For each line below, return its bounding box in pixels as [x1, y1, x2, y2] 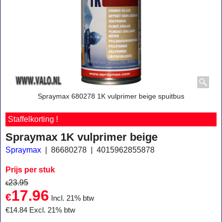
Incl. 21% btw [51, 194, 94, 203]
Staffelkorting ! [8, 115, 58, 123]
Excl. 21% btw [29, 206, 75, 215]
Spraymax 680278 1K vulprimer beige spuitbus [38, 92, 184, 100]
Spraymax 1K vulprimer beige [5, 130, 158, 143]
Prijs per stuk [5, 165, 55, 174]
